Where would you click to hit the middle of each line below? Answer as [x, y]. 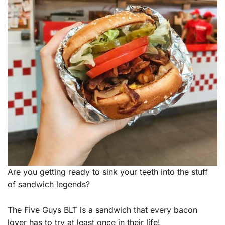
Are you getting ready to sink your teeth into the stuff [108, 172]
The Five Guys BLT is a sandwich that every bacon [102, 210]
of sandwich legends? [49, 185]
